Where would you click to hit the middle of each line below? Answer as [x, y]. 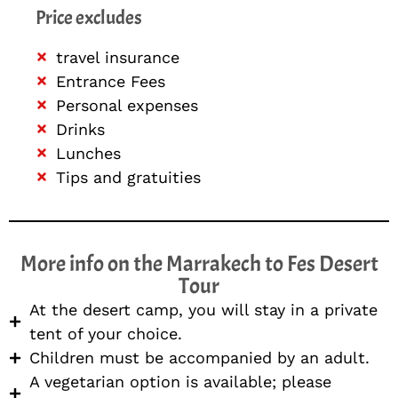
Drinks [80, 129]
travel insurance [117, 57]
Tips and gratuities [128, 177]
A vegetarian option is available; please [180, 382]
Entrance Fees [110, 81]
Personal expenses [127, 105]
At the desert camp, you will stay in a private [203, 310]
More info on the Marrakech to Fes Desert [199, 264]
